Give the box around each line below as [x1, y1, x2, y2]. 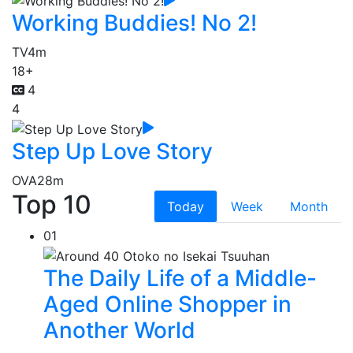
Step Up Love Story [12, 137, 213, 165]
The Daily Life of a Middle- [43, 264, 317, 292]
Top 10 [12, 188, 91, 220]
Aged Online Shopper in [43, 290, 292, 318]
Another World [43, 316, 195, 344]
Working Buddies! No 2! [12, 9, 257, 37]
